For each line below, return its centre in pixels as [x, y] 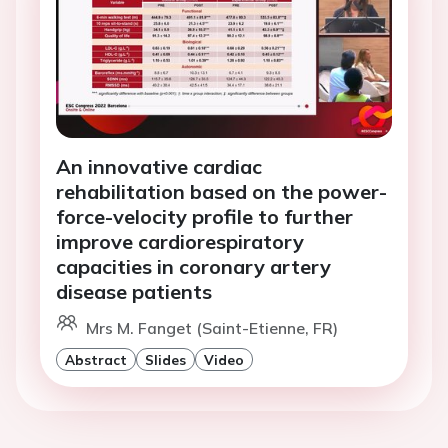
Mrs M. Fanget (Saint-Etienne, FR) [212, 328]
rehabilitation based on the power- [221, 192]
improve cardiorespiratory [180, 242]
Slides [165, 360]
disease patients [134, 292]
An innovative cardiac [159, 167]
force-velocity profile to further [204, 217]
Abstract [96, 360]
